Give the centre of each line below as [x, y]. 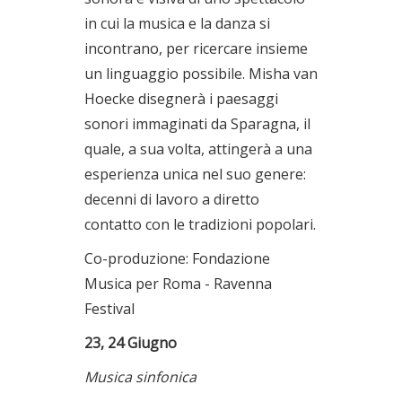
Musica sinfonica [140, 377]
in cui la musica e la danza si [177, 23]
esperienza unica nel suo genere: [195, 174]
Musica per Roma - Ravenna [178, 284]
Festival [109, 309]
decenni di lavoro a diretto [172, 199]
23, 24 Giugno [131, 343]
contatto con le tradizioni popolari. [200, 224]
